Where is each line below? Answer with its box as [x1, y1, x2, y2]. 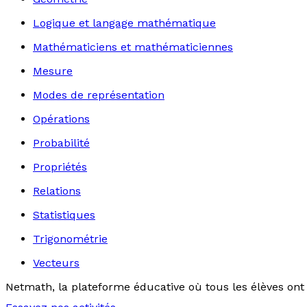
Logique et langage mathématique [33, 16, 216, 29]
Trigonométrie [33, 232, 108, 245]
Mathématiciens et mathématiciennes [33, 40, 233, 53]
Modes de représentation [33, 88, 164, 101]
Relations [33, 184, 81, 197]
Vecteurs [33, 256, 79, 269]
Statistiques [33, 208, 95, 221]
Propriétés [33, 160, 87, 173]
